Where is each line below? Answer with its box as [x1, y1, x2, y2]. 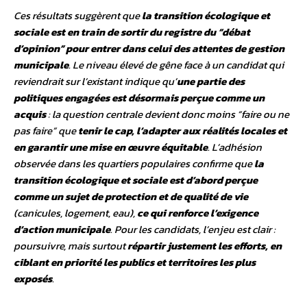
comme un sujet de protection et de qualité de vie [14, 188, 248, 205]
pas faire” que [14, 123, 78, 139]
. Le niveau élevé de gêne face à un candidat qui [69, 57, 284, 73]
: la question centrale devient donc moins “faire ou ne [46, 106, 289, 123]
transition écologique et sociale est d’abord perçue [14, 172, 258, 188]
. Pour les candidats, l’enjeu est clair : [110, 221, 275, 238]
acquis [14, 106, 46, 123]
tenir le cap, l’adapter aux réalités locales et [78, 123, 287, 139]
